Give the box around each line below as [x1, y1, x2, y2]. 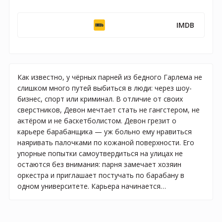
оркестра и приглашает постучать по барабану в [17, 170, 184, 180]
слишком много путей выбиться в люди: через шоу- [17, 83, 192, 93]
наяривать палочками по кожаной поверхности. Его [17, 137, 194, 147]
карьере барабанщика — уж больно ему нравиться [17, 126, 192, 136]
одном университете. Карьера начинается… [17, 181, 166, 191]
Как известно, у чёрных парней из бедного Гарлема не [17, 72, 202, 82]
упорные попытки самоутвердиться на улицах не [17, 148, 183, 158]
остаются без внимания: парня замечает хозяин [17, 159, 181, 169]
